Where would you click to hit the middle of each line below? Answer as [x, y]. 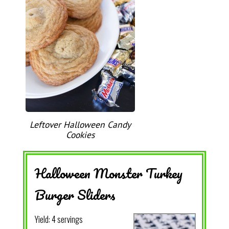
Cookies [80, 135]
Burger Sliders [75, 195]
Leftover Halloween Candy [80, 125]
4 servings [67, 220]
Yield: [43, 220]
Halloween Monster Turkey [108, 174]
